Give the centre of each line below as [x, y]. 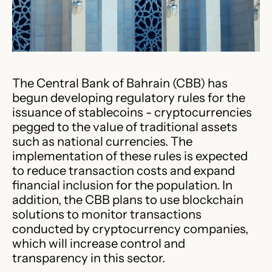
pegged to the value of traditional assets [125, 126]
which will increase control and [99, 243]
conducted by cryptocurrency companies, [130, 228]
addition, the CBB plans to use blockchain [128, 199]
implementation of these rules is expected [130, 155]
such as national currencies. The [102, 141]
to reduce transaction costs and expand [124, 170]
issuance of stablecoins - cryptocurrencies [132, 112]
